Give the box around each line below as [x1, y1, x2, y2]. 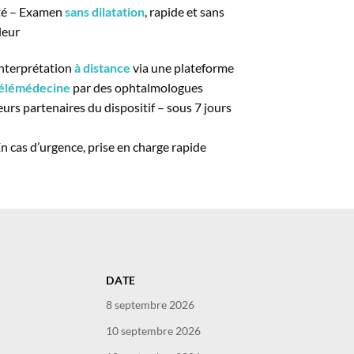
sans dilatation [65, 4, 145, 20]
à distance [74, 60, 130, 76]
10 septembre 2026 [106, 324, 201, 338]
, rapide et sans [145, 4, 224, 20]
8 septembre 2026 [106, 298, 195, 312]
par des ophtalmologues [70, 80, 203, 96]
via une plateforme [130, 60, 234, 76]
